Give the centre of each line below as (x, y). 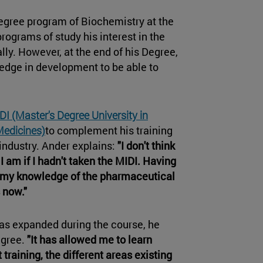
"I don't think (146, 145)
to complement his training (109, 130)
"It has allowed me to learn (90, 239)
